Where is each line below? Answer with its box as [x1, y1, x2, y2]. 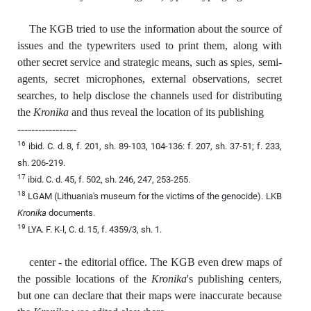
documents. [46, 207, 95, 218]
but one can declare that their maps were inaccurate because [17, 289, 282, 301]
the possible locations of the [17, 272, 151, 285]
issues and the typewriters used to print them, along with [17, 39, 282, 51]
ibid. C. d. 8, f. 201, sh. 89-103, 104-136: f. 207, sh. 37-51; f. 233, [25, 140, 282, 151]
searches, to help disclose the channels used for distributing [17, 89, 282, 101]
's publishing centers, [186, 272, 282, 285]
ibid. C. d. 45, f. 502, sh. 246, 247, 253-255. [25, 174, 190, 185]
